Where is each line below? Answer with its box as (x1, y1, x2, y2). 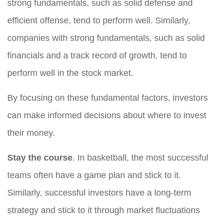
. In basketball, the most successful (73, 152, 208, 163)
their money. (7, 127, 55, 138)
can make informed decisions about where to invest (7, 110, 206, 120)
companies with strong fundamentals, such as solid (7, 33, 205, 43)
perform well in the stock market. (7, 68, 133, 78)
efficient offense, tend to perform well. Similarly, (7, 15, 190, 25)
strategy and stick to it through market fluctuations (7, 205, 200, 215)
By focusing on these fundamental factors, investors (7, 92, 208, 103)
